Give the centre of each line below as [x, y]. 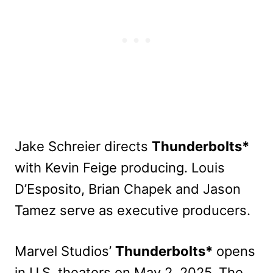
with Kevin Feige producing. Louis [120, 167]
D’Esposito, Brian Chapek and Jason [128, 189]
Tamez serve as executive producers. [133, 210]
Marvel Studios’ [65, 251]
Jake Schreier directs [83, 146]
